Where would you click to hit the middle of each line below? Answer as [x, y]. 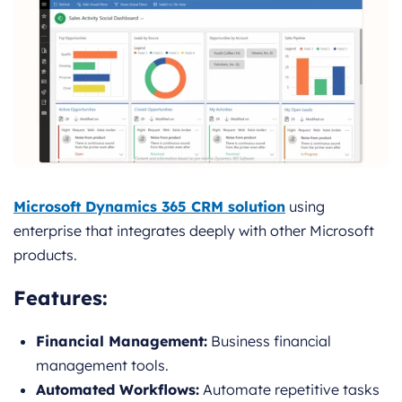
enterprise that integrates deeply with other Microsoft [194, 231]
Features [58, 298]
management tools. [102, 366]
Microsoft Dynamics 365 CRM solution [149, 207]
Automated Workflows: [118, 390]
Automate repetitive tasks [289, 390]
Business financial [269, 341]
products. [45, 255]
